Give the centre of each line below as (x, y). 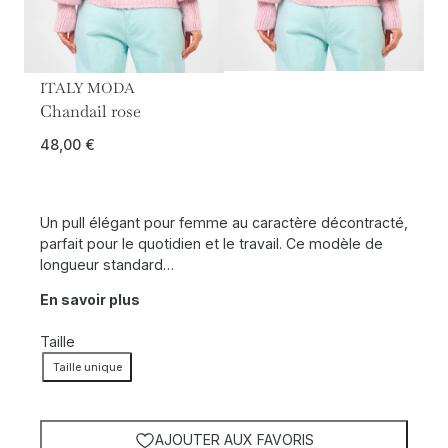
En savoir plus (90, 300)
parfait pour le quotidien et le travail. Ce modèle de (211, 243)
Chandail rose (90, 111)
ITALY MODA (87, 88)
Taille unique (87, 366)
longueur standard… (107, 264)
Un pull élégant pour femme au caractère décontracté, (224, 222)
